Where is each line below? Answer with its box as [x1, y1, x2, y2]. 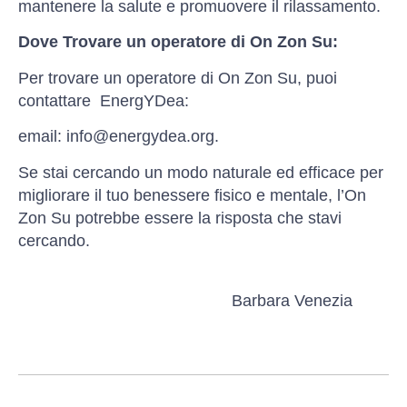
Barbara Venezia [232, 291, 352, 310]
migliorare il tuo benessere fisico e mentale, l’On [18, 185, 366, 204]
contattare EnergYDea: [18, 91, 189, 110]
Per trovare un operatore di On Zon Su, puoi [18, 68, 337, 87]
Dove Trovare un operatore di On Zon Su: [18, 33, 338, 52]
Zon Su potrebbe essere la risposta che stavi [18, 208, 342, 227]
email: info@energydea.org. [18, 127, 219, 146]
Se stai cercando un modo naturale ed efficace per [18, 163, 383, 182]
